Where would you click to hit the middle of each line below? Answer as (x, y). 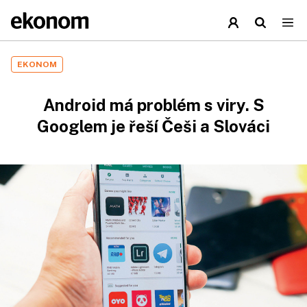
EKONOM (37, 64)
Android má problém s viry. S (153, 105)
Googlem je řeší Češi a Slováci (153, 126)
